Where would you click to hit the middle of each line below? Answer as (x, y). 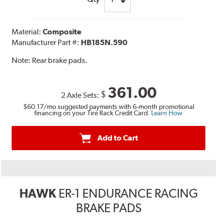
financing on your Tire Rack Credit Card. (93, 113)
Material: (27, 31)
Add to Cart (117, 138)
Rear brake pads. (60, 60)
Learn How (167, 113)
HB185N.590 (104, 42)
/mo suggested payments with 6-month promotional (119, 106)
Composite (62, 31)
